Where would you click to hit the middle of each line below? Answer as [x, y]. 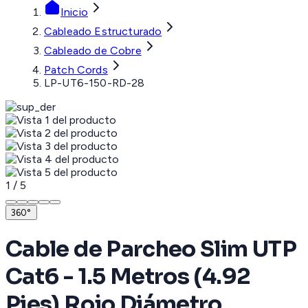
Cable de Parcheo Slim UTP [151, 249]
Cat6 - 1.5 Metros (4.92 [128, 276]
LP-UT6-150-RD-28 [95, 83]
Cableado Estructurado [103, 32]
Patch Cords [76, 70]
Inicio [74, 12]
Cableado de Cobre [93, 51]
